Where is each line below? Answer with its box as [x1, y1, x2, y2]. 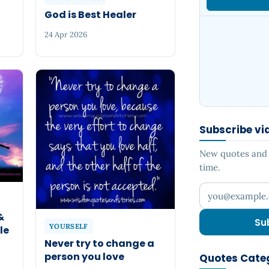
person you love [44, 250, 125, 264]
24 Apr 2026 [44, 29, 88, 40]
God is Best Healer [44, 7, 137, 22]
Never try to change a [44, 237, 155, 251]
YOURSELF [49, 222, 88, 231]
